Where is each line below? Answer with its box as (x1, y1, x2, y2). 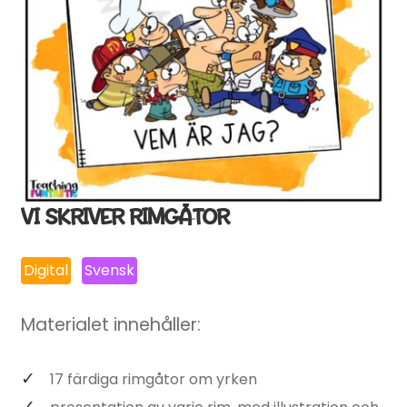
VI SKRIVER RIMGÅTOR (20, 201, 230, 233)
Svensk (84, 260, 135, 282)
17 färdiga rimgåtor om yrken (49, 368, 257, 390)
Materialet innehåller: (20, 313, 201, 338)
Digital (23, 260, 68, 282)
